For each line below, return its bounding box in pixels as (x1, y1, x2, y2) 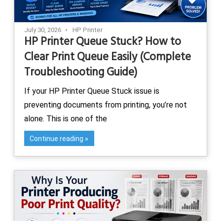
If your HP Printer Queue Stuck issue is (24, 86, 159, 96)
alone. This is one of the (24, 114, 107, 124)
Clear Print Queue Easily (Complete (24, 48, 191, 67)
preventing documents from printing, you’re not (24, 100, 187, 110)
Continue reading (30, 134, 84, 143)
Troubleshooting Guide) (24, 64, 137, 82)
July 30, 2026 (24, 26, 61, 34)
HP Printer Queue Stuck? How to (24, 33, 181, 51)
